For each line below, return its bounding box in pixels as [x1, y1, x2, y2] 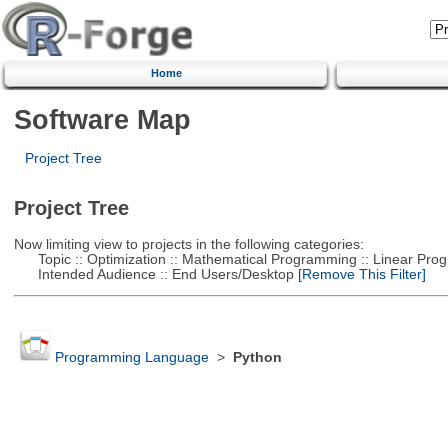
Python [232, 350, 282, 366]
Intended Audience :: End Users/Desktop [13, 266, 294, 282]
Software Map [13, 103, 191, 135]
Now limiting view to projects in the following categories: [13, 236, 364, 252]
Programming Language [54, 350, 209, 366]
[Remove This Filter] [293, 266, 426, 282]
